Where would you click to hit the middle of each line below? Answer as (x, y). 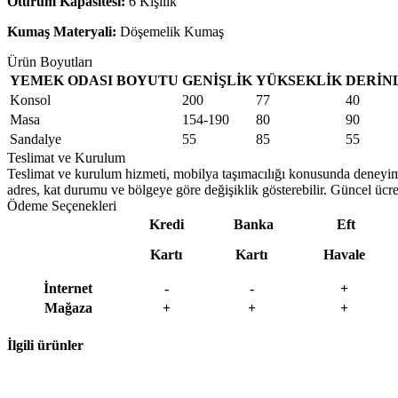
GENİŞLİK (217, 80)
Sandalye (36, 139)
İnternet (68, 288)
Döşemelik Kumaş (172, 31)
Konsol (30, 99)
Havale (344, 254)
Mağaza (68, 307)
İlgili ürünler (45, 346)
